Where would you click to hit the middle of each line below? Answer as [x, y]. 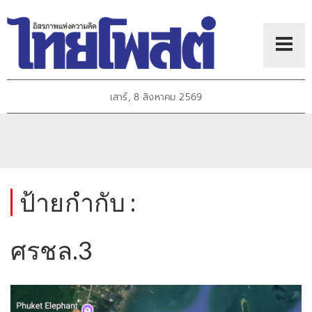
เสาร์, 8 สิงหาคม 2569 [156, 97]
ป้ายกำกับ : [78, 202]
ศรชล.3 [52, 250]
